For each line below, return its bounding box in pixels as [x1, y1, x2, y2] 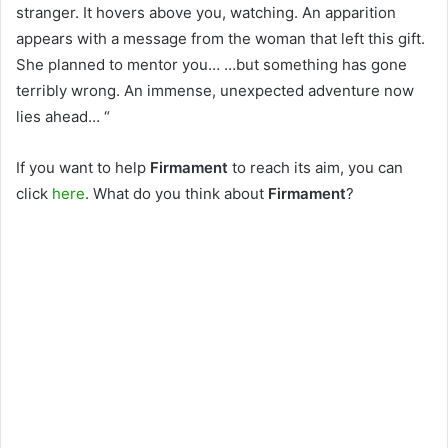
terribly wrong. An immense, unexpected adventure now [16, 81, 414, 101]
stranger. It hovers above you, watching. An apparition [16, 3, 396, 23]
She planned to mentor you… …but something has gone [16, 55, 407, 75]
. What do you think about [85, 184, 268, 204]
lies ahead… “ [16, 107, 110, 127]
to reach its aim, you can [232, 158, 403, 178]
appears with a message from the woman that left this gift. [16, 29, 425, 49]
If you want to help [16, 158, 150, 178]
